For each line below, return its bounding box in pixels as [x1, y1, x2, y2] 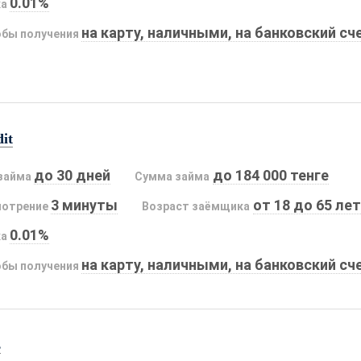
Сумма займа [135, 169, 210, 183]
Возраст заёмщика [142, 199, 251, 213]
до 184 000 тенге [212, 166, 329, 184]
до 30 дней [34, 166, 111, 184]
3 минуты [51, 196, 118, 214]
